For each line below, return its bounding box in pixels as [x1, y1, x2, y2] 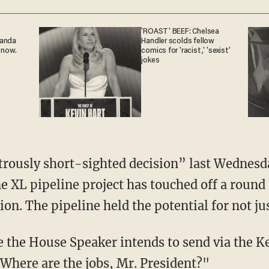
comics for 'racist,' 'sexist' [141, 46, 231, 55]
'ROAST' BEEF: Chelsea [141, 27, 219, 36]
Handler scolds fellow [141, 37, 214, 46]
